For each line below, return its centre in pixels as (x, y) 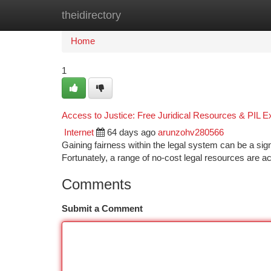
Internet (79, 132)
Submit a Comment (102, 209)
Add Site (225, 15)
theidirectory (91, 15)
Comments (96, 184)
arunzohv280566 (191, 132)
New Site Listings (156, 15)
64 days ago (131, 132)
